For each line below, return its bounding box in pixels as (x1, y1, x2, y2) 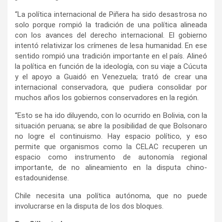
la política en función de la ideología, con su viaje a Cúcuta (15, 61, 207, 71)
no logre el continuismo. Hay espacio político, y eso (15, 131, 207, 141)
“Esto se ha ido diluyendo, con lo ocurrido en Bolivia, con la (15, 111, 207, 120)
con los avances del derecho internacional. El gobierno (15, 30, 207, 40)
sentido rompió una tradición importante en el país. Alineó (15, 51, 207, 60)
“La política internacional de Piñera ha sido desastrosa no (15, 9, 207, 19)
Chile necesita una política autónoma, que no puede (15, 191, 207, 200)
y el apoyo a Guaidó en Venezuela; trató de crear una (15, 72, 207, 81)
